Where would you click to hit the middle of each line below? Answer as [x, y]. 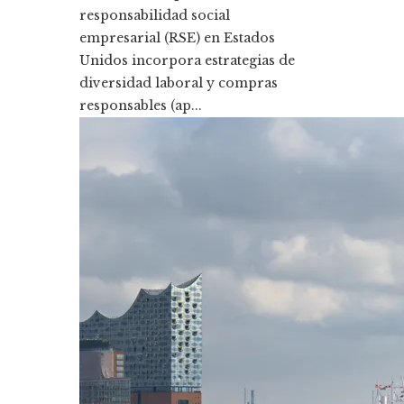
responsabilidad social [155, 15]
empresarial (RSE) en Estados [177, 37]
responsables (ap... [141, 105]
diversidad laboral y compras [179, 83]
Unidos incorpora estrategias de [187, 60]
